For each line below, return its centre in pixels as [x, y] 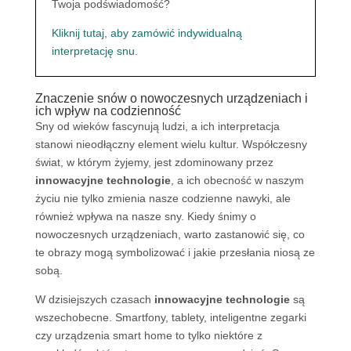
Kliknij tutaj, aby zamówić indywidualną [147, 33]
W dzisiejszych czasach [94, 299]
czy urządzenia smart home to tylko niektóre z [148, 335]
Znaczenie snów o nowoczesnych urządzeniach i [171, 98]
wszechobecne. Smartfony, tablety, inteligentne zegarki [170, 317]
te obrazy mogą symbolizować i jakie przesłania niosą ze [175, 252]
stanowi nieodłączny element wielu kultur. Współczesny [171, 144]
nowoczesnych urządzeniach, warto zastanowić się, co [170, 234]
